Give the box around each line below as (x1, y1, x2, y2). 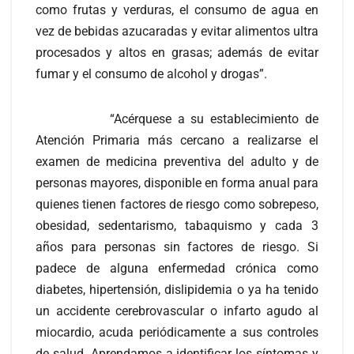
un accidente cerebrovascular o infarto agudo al (36, 303, 318, 318)
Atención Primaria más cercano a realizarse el (36, 132, 318, 148)
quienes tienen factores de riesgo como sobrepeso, (36, 196, 318, 212)
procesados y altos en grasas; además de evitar (36, 44, 318, 60)
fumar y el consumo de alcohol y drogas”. (36, 66, 267, 81)
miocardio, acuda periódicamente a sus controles (36, 324, 318, 340)
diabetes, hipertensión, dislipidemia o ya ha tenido (36, 281, 318, 297)
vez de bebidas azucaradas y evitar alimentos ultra (36, 23, 318, 39)
